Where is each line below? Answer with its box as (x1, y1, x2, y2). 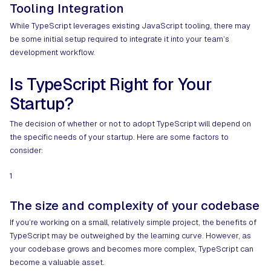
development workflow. (10, 47, 95, 57)
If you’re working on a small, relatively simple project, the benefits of (10, 217, 256, 227)
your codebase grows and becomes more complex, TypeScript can (10, 243, 253, 254)
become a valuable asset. (10, 256, 105, 267)
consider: (10, 145, 43, 156)
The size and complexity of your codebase (10, 197, 260, 214)
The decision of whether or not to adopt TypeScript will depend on (10, 119, 251, 129)
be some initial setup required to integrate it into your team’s (10, 33, 229, 44)
